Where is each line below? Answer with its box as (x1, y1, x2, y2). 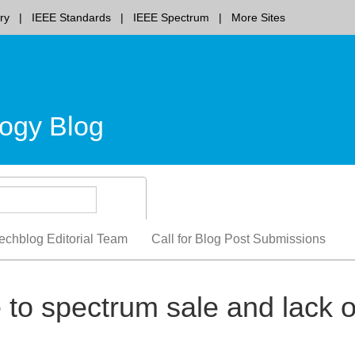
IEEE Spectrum (133, 11, 209, 24)
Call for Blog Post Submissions (151, 232, 326, 246)
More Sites (231, 11, 285, 24)
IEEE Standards (32, 11, 111, 24)
